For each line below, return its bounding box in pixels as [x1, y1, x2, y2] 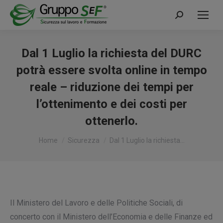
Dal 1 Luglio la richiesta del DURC [21, 46, 202, 60]
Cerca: [175, 12, 196, 22]
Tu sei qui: [38, 131, 74, 141]
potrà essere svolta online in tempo [16, 63, 207, 77]
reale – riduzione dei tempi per [29, 80, 194, 94]
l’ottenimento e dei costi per [36, 97, 187, 111]
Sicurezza [67, 136, 100, 144]
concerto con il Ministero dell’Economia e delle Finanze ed [10, 212, 213, 222]
